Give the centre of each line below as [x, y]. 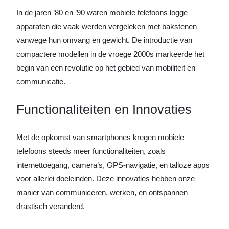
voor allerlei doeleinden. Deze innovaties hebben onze [106, 178]
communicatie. [41, 81]
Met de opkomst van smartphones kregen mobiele [100, 137]
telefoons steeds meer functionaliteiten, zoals [91, 151]
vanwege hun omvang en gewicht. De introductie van [104, 40]
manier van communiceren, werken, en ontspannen [102, 192]
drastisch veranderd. [51, 206]
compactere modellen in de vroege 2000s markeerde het [110, 54]
